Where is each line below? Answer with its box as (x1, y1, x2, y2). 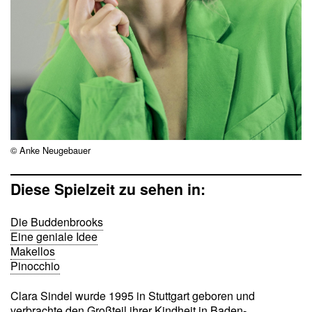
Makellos (10, 243, 55, 260)
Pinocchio (10, 258, 60, 274)
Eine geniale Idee (10, 228, 97, 245)
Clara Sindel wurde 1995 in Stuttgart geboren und (10, 287, 255, 304)
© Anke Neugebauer (10, 143, 91, 157)
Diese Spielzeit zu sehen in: (10, 178, 205, 201)
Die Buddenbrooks (10, 214, 103, 231)
